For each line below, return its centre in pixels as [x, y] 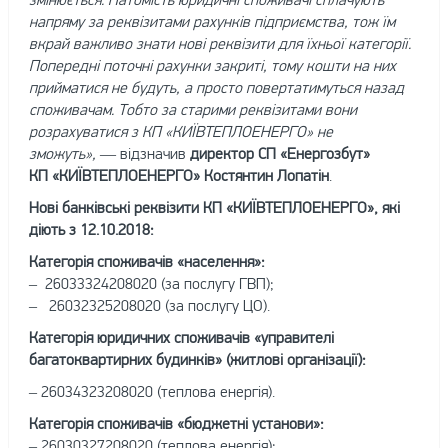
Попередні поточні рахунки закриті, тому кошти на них [212, 65]
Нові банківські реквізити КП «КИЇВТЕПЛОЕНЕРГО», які [214, 207]
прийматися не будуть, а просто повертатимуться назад [216, 87]
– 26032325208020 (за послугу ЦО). [149, 305]
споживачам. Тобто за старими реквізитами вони [192, 109]
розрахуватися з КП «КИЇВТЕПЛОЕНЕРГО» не [180, 131]
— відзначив [142, 153]
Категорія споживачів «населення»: [146, 261]
